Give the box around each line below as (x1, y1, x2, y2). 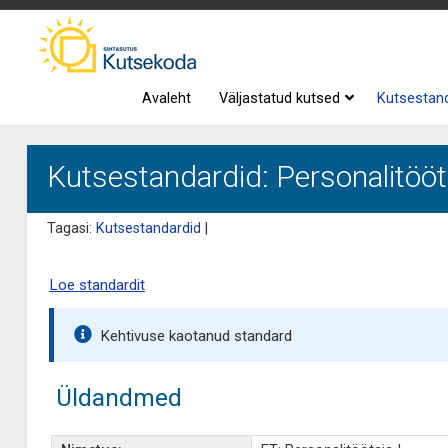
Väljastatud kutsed (219, 90, 341, 107)
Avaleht (142, 90, 192, 107)
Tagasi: (46, 220, 96, 237)
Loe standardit (48, 276, 145, 294)
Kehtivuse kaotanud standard (99, 327, 292, 345)
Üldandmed (55, 383, 182, 412)
